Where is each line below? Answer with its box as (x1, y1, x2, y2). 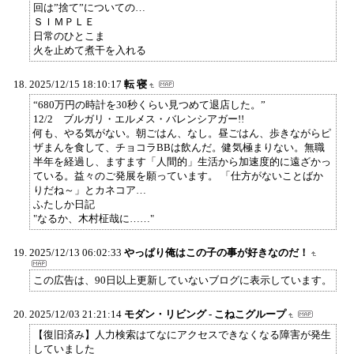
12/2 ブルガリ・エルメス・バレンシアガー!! (33, 112, 244, 125)
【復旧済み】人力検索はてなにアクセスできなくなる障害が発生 (33, 328, 331, 341)
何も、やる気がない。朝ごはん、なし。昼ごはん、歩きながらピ (33, 126, 331, 139)
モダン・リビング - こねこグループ (124, 307, 286, 320)
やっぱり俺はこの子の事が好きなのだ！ (124, 246, 309, 258)
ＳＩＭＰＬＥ (33, 15, 95, 28)
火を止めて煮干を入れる (33, 43, 146, 56)
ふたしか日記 (33, 198, 95, 210)
